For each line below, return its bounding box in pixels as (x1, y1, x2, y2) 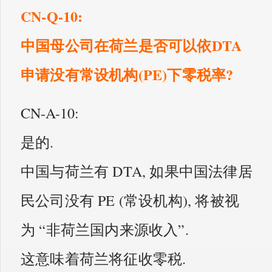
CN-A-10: (21, 103, 80, 123)
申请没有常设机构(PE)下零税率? (21, 63, 234, 85)
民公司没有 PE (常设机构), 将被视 (21, 190, 239, 210)
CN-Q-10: (21, 5, 83, 27)
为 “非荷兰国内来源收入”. (21, 219, 189, 239)
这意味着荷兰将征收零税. (21, 248, 186, 268)
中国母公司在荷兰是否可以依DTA (21, 34, 242, 56)
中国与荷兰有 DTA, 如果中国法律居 (21, 161, 253, 181)
